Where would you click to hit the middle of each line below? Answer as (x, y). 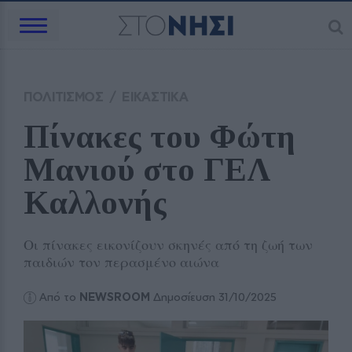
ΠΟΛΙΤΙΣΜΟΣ (64, 97)
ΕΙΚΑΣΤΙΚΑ (155, 97)
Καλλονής (95, 203)
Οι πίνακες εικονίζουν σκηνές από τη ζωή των (168, 244)
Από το (60, 297)
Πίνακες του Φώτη (159, 137)
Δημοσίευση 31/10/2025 (214, 297)
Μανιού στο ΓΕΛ (147, 170)
